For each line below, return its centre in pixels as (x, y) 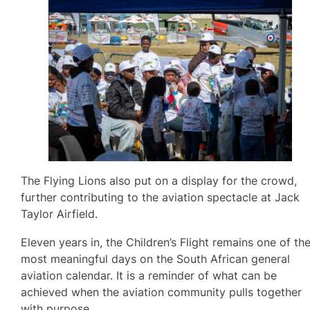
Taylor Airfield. (60, 214)
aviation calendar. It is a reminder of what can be (149, 275)
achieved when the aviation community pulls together (162, 292)
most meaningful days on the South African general (156, 258)
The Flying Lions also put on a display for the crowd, (159, 181)
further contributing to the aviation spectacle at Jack (161, 198)
